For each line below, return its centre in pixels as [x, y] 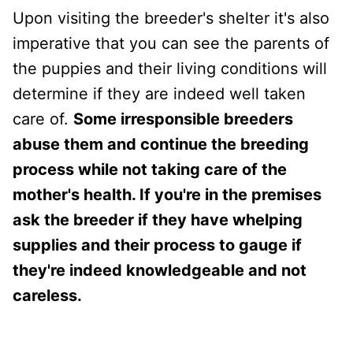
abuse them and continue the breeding [161, 144]
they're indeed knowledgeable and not [160, 270]
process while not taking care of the [150, 169]
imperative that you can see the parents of [171, 43]
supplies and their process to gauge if [157, 245]
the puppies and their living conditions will [170, 68]
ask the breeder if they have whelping [158, 219]
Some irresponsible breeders [183, 119]
